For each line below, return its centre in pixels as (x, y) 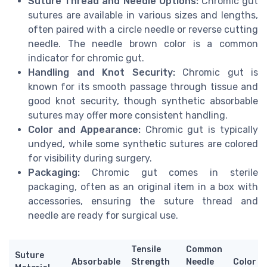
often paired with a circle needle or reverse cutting (143, 29)
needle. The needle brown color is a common (143, 44)
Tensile (146, 249)
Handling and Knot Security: (102, 72)
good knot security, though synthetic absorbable (143, 101)
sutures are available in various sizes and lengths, (143, 15)
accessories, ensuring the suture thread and (143, 201)
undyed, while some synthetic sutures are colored (143, 144)
